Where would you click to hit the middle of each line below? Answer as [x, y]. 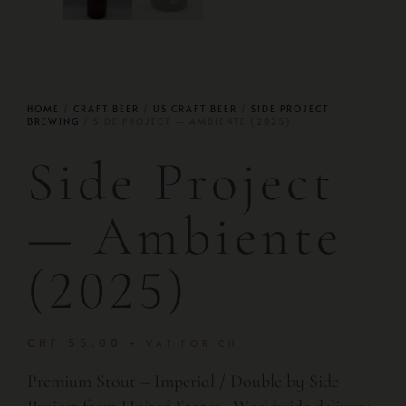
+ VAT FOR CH [184, 344]
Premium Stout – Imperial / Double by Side [183, 382]
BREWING [53, 122]
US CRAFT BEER [195, 109]
